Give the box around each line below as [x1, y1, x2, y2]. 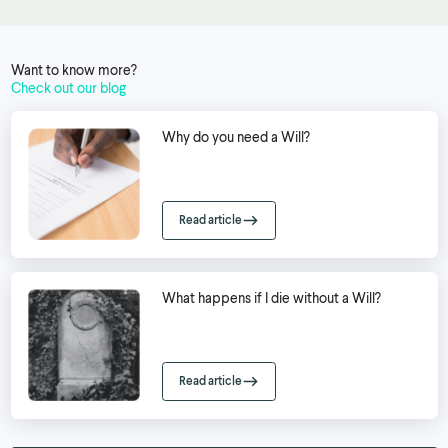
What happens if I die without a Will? [162, 289, 382, 307]
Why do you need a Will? [162, 128, 311, 146]
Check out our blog [10, 78, 126, 96]
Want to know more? [10, 60, 137, 78]
